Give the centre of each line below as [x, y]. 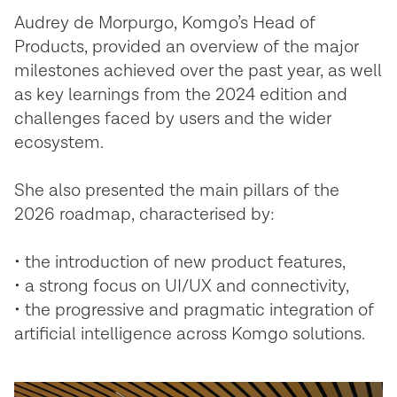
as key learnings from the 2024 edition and [181, 95]
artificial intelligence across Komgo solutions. [190, 334]
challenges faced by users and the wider [173, 119]
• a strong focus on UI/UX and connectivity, [182, 286]
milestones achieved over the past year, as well [198, 71]
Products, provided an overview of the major [187, 47]
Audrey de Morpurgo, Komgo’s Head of [165, 23]
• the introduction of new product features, [180, 262]
